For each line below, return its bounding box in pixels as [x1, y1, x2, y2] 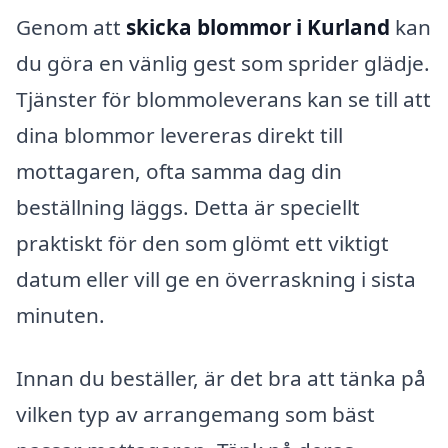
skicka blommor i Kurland [126, 12, 390, 41]
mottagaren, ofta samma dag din [16, 156, 342, 185]
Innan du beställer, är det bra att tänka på [16, 364, 426, 393]
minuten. [16, 300, 105, 329]
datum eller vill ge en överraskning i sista [16, 264, 416, 293]
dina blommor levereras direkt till [16, 120, 343, 149]
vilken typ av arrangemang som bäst [16, 400, 375, 429]
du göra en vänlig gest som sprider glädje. [16, 48, 430, 77]
